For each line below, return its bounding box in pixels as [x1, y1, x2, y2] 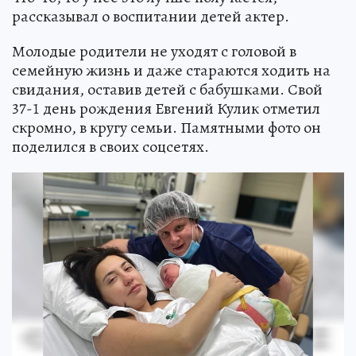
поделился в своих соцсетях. [12, 136, 209, 158]
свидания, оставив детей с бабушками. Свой [12, 79, 323, 101]
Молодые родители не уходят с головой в [12, 41, 296, 63]
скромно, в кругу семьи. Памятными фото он [12, 117, 321, 139]
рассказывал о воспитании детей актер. [12, 6, 289, 28]
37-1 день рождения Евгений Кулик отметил [12, 98, 320, 120]
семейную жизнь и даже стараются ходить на [12, 60, 331, 82]
